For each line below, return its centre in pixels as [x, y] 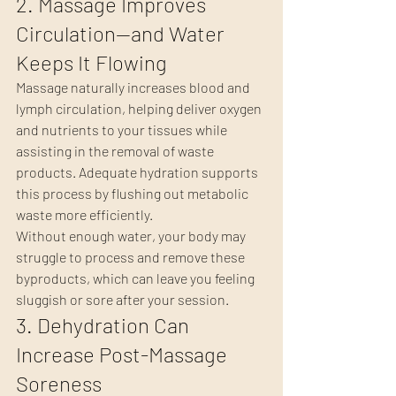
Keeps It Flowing [91, 63]
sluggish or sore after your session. [122, 300]
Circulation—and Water [122, 34]
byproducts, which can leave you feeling [137, 278]
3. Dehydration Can [105, 325]
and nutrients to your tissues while [123, 130]
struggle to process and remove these [132, 257]
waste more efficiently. [84, 215]
